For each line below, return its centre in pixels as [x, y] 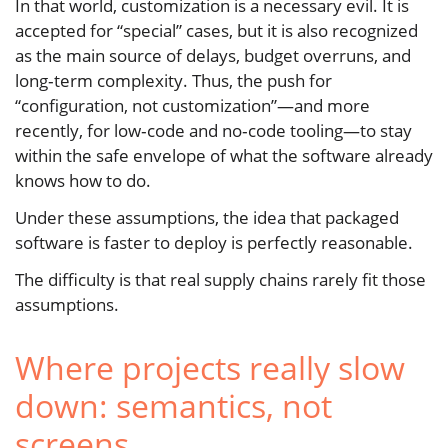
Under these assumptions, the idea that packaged [207, 217]
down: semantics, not [173, 405]
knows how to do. [83, 180]
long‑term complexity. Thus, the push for [173, 80]
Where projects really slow [210, 367]
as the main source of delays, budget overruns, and [213, 55]
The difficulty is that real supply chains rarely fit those [220, 279]
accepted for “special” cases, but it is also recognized [216, 30]
